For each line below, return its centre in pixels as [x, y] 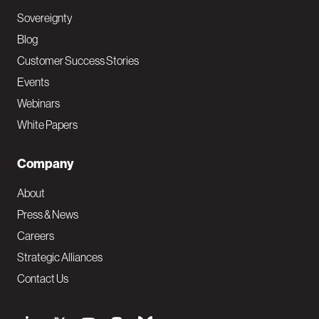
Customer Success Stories [78, 61]
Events [33, 82]
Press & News [48, 214]
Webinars [38, 103]
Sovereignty [45, 18]
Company [46, 164]
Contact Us [43, 278]
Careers [36, 236]
